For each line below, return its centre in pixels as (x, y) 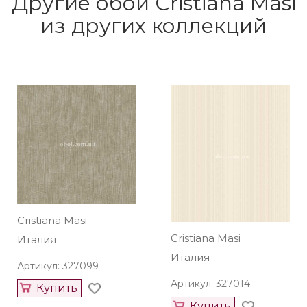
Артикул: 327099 (58, 266)
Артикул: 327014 (210, 284)
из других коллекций (153, 26)
